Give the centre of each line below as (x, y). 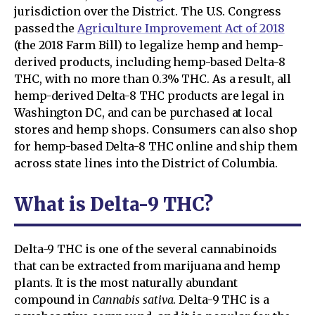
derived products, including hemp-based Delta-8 (150, 62)
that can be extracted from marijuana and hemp (147, 265)
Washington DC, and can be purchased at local (143, 112)
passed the (46, 28)
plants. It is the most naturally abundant (126, 282)
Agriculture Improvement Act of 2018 (181, 28)
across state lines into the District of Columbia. (146, 163)
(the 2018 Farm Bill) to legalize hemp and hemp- (149, 45)
